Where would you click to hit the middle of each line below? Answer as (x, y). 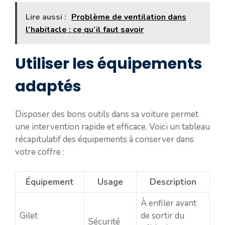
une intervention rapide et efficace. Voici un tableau (113, 127)
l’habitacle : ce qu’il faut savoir (85, 30)
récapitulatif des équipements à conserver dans (104, 139)
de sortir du (162, 215)
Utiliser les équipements (109, 64)
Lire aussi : (46, 17)
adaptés (48, 86)
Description (173, 182)
